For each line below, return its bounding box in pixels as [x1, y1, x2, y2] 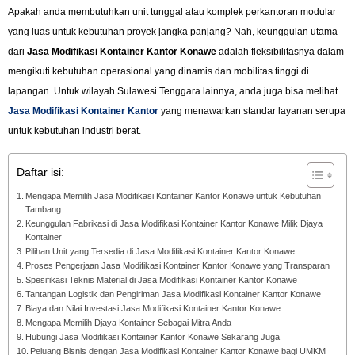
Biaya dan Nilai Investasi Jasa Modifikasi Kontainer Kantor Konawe [25, 303, 281, 313]
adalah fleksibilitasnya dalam [216, 46, 344, 58]
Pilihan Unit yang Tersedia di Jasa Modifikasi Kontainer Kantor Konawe [25, 246, 296, 256]
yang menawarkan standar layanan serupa [158, 105, 345, 117]
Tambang [25, 204, 62, 214]
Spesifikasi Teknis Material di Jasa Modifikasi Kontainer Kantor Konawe [25, 274, 298, 284]
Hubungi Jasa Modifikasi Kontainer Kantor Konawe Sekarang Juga [25, 331, 281, 342]
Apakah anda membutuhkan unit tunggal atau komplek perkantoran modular [8, 6, 336, 18]
